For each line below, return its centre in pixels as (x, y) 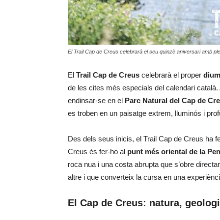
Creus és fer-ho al (97, 151)
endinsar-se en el (96, 100)
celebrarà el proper (171, 75)
